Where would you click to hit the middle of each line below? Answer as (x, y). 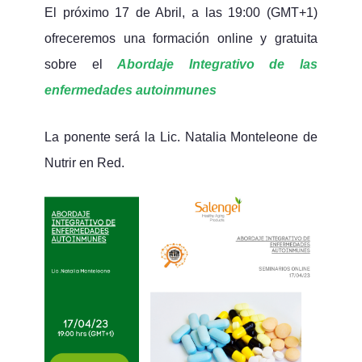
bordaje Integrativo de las (222, 64)
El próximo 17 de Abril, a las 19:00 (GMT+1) (181, 13)
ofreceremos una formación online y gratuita (181, 38)
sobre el (81, 64)
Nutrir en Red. (84, 163)
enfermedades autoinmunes (130, 90)
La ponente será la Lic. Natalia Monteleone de (181, 137)
